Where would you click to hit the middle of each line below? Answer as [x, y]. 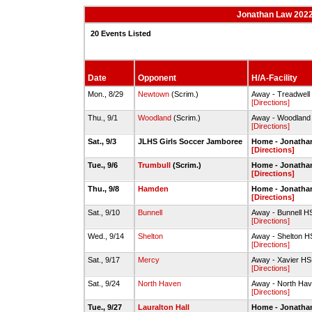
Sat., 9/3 [103, 141]
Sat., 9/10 [104, 212]
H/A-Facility [274, 78]
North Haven [159, 283]
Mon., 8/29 [106, 94]
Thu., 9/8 [104, 189]
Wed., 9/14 [107, 236]
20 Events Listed [120, 33]
